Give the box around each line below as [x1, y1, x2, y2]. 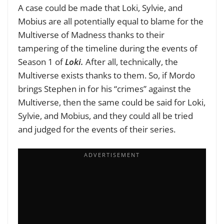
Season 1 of [18, 55, 65, 67]
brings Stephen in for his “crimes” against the [18, 82, 191, 94]
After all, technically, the [85, 55, 178, 67]
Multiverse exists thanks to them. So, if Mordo [18, 69, 195, 81]
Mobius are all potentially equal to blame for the [18, 15, 203, 27]
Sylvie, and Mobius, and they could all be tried [18, 109, 193, 121]
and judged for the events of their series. [18, 123, 175, 135]
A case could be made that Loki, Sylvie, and [18, 1, 182, 13]
